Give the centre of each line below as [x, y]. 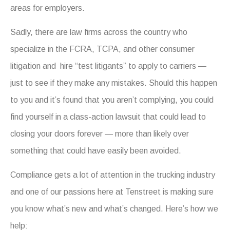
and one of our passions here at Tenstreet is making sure [112, 192]
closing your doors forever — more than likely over [100, 134]
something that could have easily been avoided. [96, 151]
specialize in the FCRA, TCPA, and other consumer [102, 49]
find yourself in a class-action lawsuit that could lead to [108, 117]
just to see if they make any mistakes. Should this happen [114, 83]
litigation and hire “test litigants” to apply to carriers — [108, 66]
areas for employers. [47, 8]
